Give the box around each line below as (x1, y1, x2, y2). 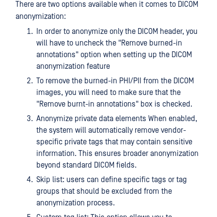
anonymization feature (36, 62, 110, 71)
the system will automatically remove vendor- (36, 126, 186, 135)
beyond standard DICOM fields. (36, 161, 137, 170)
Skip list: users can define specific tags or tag (36, 175, 187, 185)
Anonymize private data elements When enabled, (36, 114, 197, 124)
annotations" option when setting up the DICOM (36, 50, 192, 60)
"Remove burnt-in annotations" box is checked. (36, 100, 192, 109)
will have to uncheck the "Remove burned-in (36, 39, 182, 48)
